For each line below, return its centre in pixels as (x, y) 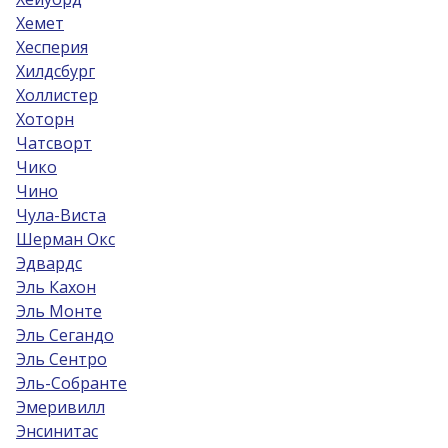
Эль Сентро (61, 359)
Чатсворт (54, 143)
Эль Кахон (56, 287)
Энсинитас (57, 431)
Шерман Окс (65, 239)
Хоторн (45, 119)
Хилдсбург (55, 71)
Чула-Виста (61, 215)
